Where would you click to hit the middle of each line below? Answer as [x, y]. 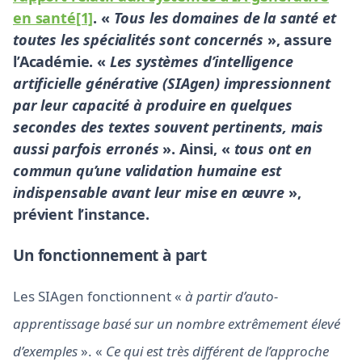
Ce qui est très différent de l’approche [217, 351]
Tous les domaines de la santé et [225, 18]
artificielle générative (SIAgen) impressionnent [172, 83]
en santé [44, 18]
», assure [298, 40]
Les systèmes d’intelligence [201, 61]
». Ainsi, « [196, 149]
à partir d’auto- [232, 296]
